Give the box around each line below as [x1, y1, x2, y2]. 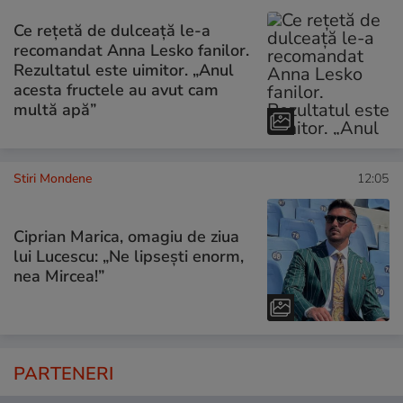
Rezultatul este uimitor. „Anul [13, 59, 234, 82]
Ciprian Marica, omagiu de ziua [13, 226, 239, 248]
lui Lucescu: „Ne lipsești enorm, [13, 246, 244, 268]
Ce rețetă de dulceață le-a [13, 20, 210, 42]
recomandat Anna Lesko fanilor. [13, 40, 249, 62]
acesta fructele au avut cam [13, 79, 219, 102]
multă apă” [13, 99, 96, 121]
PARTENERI [13, 361, 113, 386]
